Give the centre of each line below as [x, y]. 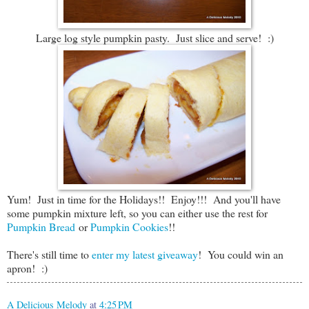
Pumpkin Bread [41, 227]
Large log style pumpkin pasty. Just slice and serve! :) [154, 38]
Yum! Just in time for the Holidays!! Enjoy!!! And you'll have [144, 199]
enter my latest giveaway [145, 255]
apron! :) [27, 268]
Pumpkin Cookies [129, 227]
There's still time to [49, 255]
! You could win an [241, 255]
